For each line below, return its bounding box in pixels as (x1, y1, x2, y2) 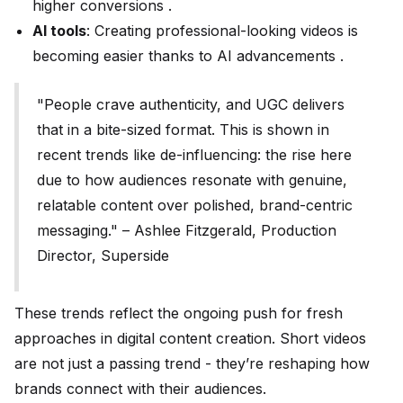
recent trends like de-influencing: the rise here (37, 146, 352, 165)
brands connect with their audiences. (14, 380, 266, 399)
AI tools (32, 22, 86, 40)
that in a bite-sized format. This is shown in (37, 121, 329, 139)
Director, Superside (37, 246, 169, 265)
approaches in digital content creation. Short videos (14, 329, 366, 348)
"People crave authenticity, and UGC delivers (37, 95, 345, 114)
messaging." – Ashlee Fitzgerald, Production (37, 221, 336, 240)
